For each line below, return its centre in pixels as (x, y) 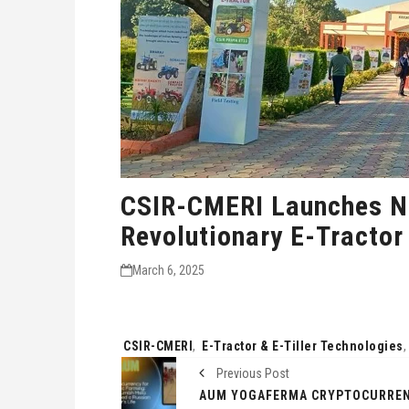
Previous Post (252, 373)
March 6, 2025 (168, 270)
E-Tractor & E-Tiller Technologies (303, 346)
